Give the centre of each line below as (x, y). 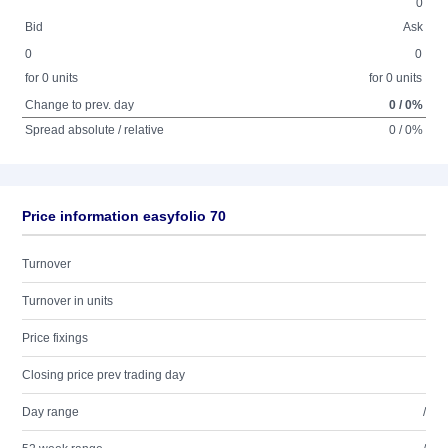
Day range (50, 412)
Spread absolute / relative (95, 130)
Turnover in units (67, 301)
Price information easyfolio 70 (124, 216)
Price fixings (55, 338)
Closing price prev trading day (103, 375)
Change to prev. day (80, 105)
